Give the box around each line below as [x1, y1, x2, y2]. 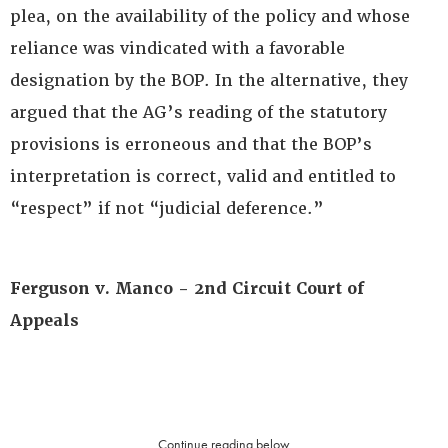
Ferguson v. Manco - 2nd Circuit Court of [10, 278, 364, 300]
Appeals [10, 310, 79, 332]
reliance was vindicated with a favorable [10, 38, 345, 60]
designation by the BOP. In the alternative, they [10, 70, 408, 92]
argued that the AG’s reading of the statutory [10, 102, 387, 124]
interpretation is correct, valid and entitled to [10, 166, 396, 188]
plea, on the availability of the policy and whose [10, 6, 410, 28]
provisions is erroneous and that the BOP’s [10, 134, 372, 156]
